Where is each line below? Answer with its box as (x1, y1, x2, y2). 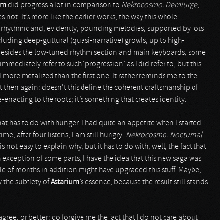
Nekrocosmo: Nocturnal (126, 131, 202, 139)
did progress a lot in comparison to (6, 1, 121, 9)
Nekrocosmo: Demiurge (121, 1, 197, 9)
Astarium (51, 178, 79, 186)
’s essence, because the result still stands (79, 178, 208, 186)
